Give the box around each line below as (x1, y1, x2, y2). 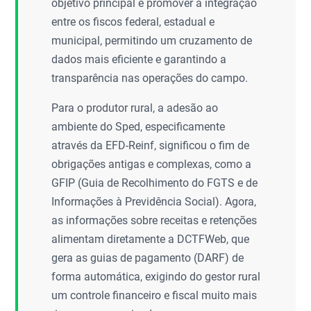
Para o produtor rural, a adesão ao (51, 101, 219, 115)
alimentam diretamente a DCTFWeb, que (51, 233, 250, 246)
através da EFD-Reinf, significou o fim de (51, 139, 250, 152)
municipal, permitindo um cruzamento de (51, 34, 253, 47)
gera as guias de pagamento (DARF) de (51, 251, 244, 264)
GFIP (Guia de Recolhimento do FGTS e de (51, 176, 258, 190)
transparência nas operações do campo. (51, 72, 249, 85)
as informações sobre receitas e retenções (51, 214, 258, 227)
